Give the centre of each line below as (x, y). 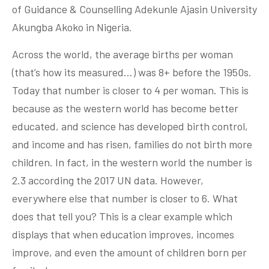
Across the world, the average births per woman (122, 54)
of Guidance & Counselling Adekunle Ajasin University (134, 9)
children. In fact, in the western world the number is (132, 162)
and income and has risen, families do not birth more (132, 144)
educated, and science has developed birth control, (130, 126)
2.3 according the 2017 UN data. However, (108, 180)
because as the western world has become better (125, 108)
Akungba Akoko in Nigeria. (72, 27)
